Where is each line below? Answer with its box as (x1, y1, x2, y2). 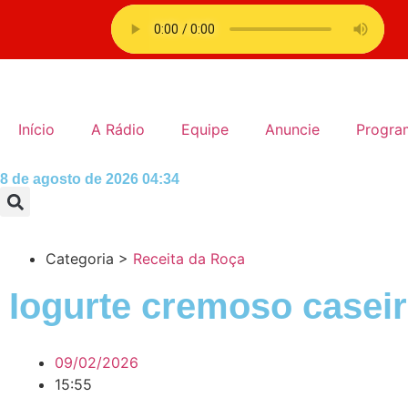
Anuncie (265, 120, 320, 138)
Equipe (181, 120, 229, 138)
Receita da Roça (133, 250, 245, 268)
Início (18, 120, 55, 138)
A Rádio (91, 120, 145, 138)
